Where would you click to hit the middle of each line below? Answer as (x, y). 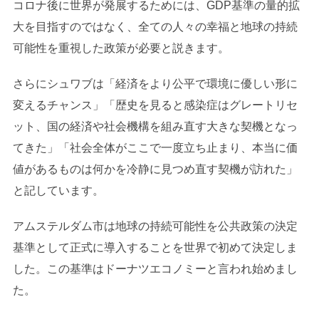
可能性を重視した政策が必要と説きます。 (121, 48)
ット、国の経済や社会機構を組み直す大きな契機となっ (155, 126)
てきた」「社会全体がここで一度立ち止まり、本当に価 (155, 147)
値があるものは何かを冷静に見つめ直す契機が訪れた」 (155, 169)
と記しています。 (58, 190)
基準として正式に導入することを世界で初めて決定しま (155, 247)
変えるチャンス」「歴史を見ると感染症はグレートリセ (155, 105)
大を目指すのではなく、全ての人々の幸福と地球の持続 (155, 26)
